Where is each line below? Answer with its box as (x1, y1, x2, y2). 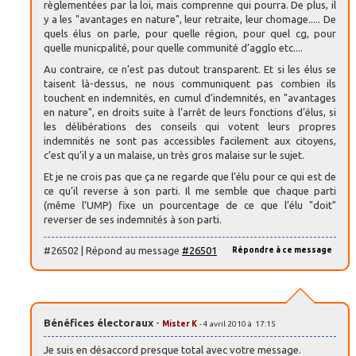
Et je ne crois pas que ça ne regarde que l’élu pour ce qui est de (44, 171, 336, 183)
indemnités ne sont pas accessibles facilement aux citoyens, (44, 135, 336, 147)
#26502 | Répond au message (44, 244, 182, 256)
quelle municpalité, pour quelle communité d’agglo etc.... (44, 42, 303, 54)
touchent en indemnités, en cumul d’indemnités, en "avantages (44, 92, 336, 104)
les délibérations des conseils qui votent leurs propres (44, 121, 336, 133)
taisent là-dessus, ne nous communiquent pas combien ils (44, 78, 336, 90)
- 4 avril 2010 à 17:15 (199, 319, 276, 328)
